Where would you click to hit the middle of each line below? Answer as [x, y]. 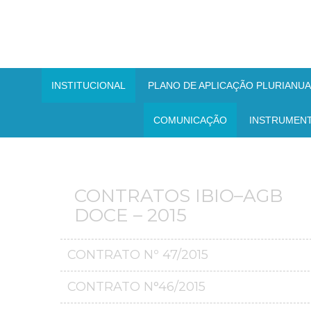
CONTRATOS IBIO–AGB [178, 196]
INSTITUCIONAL [88, 86]
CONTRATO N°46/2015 [136, 287]
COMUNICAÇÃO [190, 120]
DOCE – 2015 [131, 216]
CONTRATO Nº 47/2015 [138, 255]
